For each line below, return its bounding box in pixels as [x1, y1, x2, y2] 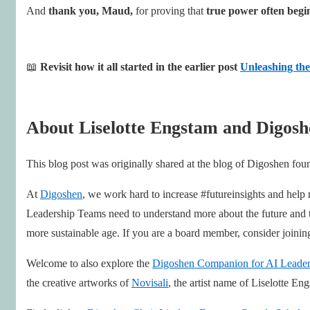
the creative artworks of [26, 276, 131, 289]
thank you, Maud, [46, 4, 133, 17]
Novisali [131, 276, 168, 289]
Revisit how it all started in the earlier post [40, 60, 240, 73]
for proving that [133, 4, 206, 17]
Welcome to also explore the [26, 257, 152, 269]
